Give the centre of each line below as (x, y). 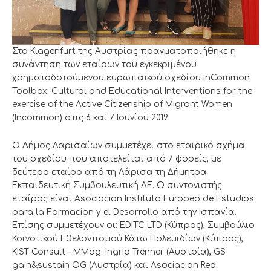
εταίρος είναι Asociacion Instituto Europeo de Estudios (133, 198)
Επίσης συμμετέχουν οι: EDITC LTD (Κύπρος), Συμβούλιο (133, 225)
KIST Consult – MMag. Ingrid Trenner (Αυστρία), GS (119, 252)
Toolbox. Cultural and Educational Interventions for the (132, 91)
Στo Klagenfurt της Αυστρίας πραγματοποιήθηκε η (124, 51)
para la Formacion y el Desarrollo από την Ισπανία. (124, 212)
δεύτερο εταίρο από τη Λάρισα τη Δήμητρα (109, 172)
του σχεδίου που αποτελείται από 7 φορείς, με (117, 158)
